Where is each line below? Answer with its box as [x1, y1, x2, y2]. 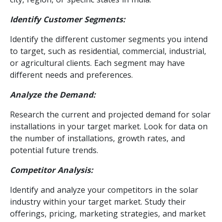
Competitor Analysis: [10, 164, 93, 175]
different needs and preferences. [10, 69, 133, 80]
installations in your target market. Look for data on [10, 120, 208, 132]
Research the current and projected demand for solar [10, 109, 211, 120]
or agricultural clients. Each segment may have [10, 57, 185, 68]
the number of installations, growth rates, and [10, 132, 185, 144]
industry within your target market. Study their [10, 196, 186, 207]
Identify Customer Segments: [10, 13, 125, 25]
